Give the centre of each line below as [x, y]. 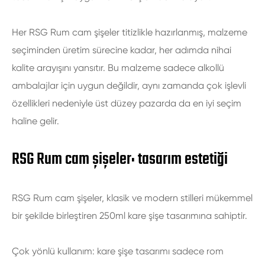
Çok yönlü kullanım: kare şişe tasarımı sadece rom [118, 251]
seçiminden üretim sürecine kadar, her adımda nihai [122, 50]
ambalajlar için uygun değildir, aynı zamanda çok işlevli [129, 85]
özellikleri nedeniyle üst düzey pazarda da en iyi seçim [127, 103]
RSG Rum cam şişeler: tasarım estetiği [120, 159]
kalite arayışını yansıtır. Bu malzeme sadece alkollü [118, 68]
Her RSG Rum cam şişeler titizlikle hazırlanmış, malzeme [130, 32]
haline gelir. [35, 121]
